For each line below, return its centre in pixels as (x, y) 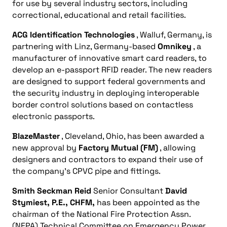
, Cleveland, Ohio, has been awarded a (132, 136)
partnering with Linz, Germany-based (85, 46)
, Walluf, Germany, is (173, 35)
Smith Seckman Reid (52, 191)
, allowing (177, 148)
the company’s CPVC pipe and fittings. (86, 171)
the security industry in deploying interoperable (106, 93)
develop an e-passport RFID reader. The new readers (112, 70)
